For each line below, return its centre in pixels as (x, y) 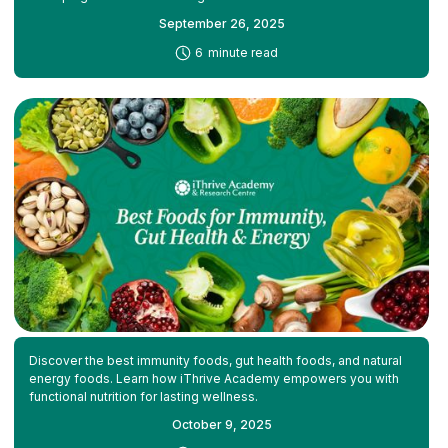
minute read (242, 53)
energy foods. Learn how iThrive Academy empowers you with (213, 378)
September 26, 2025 (221, 24)
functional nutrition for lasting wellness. (143, 396)
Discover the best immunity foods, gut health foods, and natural (215, 360)
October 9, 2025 (221, 424)
